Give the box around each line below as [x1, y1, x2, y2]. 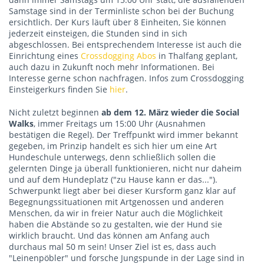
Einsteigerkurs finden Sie [9, 84, 110, 95]
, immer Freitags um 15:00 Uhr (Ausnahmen [34, 118, 206, 129]
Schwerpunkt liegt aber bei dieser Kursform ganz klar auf [9, 185, 236, 196]
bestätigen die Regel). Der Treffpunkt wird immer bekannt [9, 129, 238, 140]
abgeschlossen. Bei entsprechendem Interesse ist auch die [9, 39, 242, 50]
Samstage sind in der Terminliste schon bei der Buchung [9, 5, 234, 16]
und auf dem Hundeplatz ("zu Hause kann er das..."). [9, 174, 217, 185]
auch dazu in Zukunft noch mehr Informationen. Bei [9, 61, 214, 72]
